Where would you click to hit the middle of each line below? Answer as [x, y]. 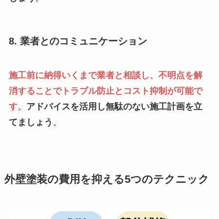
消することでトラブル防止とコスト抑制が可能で [105, 91]
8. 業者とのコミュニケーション [78, 41]
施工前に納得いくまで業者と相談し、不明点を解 [105, 75]
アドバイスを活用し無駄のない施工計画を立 [114, 106]
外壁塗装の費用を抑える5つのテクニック [107, 179]
